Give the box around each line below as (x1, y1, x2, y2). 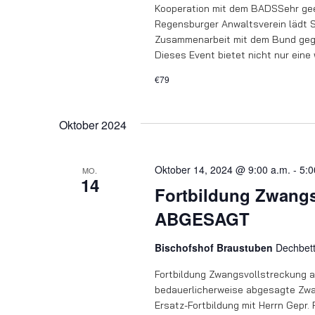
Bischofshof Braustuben (154, 240, 276, 255)
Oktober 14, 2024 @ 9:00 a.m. (154, 162, 290, 176)
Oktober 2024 (59, 117, 127, 133)
